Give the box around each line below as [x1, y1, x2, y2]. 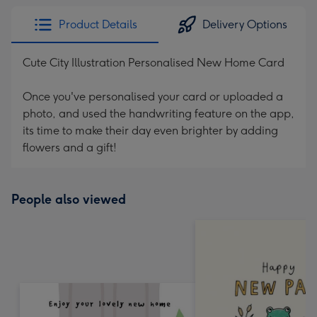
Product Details [58, 18, 137, 31]
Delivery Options [202, 18, 287, 31]
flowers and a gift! [23, 141, 117, 154]
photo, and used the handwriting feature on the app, [23, 107, 294, 120]
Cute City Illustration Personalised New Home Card [23, 56, 284, 69]
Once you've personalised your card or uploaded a [23, 90, 283, 103]
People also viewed [11, 192, 126, 207]
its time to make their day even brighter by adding [23, 124, 278, 137]
